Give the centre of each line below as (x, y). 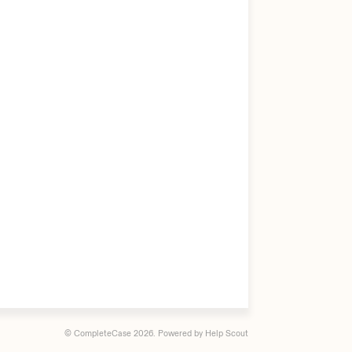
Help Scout (227, 334)
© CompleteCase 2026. (111, 334)
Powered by (181, 334)
